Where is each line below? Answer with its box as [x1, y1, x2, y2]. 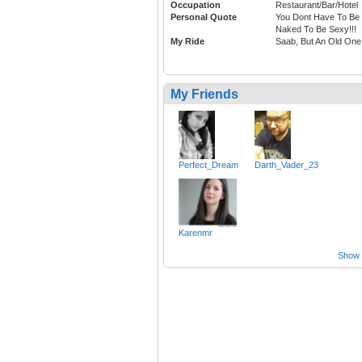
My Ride [170, 36, 204, 47]
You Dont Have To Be [276, 12, 360, 23]
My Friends [170, 87, 238, 102]
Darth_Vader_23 [255, 160, 318, 170]
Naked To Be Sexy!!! [276, 24, 356, 35]
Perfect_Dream [179, 160, 238, 170]
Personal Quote [170, 12, 237, 23]
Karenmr [179, 228, 213, 238]
